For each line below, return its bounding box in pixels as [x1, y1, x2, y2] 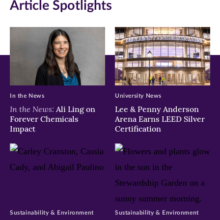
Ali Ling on [54, 104, 95, 114]
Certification [115, 124, 161, 134]
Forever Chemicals [10, 114, 79, 124]
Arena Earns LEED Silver [115, 114, 205, 124]
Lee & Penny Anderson [115, 104, 199, 114]
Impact [10, 124, 35, 134]
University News [115, 93, 162, 99]
